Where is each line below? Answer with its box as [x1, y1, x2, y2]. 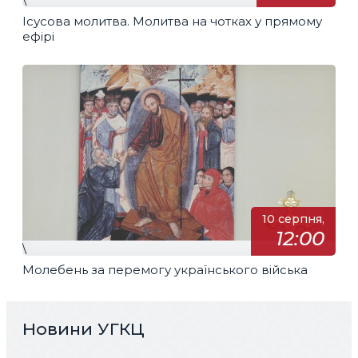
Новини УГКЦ [22, 318, 145, 339]
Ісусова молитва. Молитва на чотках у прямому [22, 13, 322, 29]
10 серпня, [261, 212, 324, 227]
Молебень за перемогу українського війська [22, 261, 308, 277]
